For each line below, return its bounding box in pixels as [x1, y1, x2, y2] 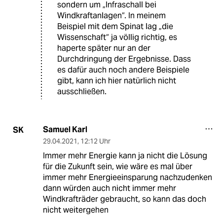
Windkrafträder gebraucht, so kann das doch [42, 194, 206, 205]
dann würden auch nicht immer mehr [42, 183, 176, 194]
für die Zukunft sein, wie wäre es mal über [42, 161, 192, 172]
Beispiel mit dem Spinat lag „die [57, 21, 173, 32]
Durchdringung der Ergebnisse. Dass [57, 54, 191, 65]
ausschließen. [57, 86, 107, 97]
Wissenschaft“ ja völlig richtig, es [57, 32, 177, 43]
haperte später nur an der [57, 43, 150, 54]
